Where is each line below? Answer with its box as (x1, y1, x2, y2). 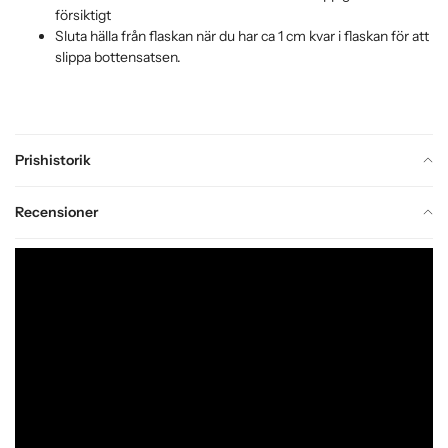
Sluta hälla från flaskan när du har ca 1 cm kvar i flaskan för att (55, 27, 429, 46)
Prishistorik (15, 150, 91, 169)
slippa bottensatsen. (55, 48, 181, 67)
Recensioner (15, 202, 98, 221)
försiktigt (55, 6, 111, 25)
